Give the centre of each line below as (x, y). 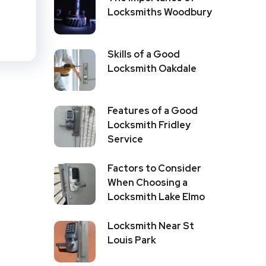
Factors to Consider (154, 168)
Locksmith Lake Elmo (156, 197)
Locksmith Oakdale (152, 68)
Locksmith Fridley (149, 125)
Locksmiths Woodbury (160, 12)
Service (125, 139)
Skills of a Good (144, 54)
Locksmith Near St (151, 226)
